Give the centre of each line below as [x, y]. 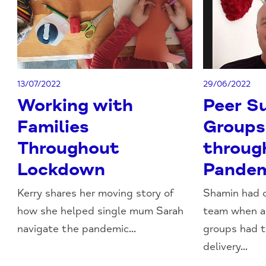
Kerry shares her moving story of [96, 193]
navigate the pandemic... [77, 229]
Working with [75, 105]
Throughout [69, 148]
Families [53, 127]
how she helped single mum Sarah [101, 211]
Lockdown [61, 170]
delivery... [226, 246]
